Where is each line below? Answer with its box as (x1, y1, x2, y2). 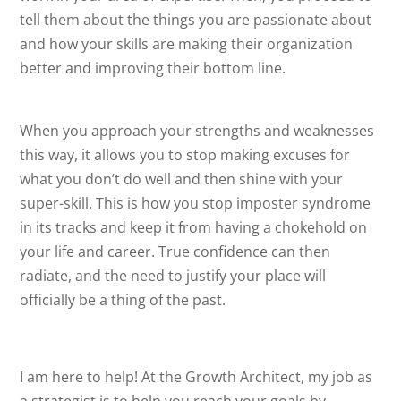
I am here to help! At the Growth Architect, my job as (20, 367, 373, 387)
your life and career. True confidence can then (20, 242, 331, 261)
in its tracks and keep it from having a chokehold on (20, 218, 368, 237)
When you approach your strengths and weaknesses (20, 121, 375, 141)
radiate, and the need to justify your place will (20, 266, 327, 286)
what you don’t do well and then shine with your (20, 169, 344, 189)
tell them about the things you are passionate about (20, 10, 372, 30)
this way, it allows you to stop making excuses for (20, 145, 351, 165)
